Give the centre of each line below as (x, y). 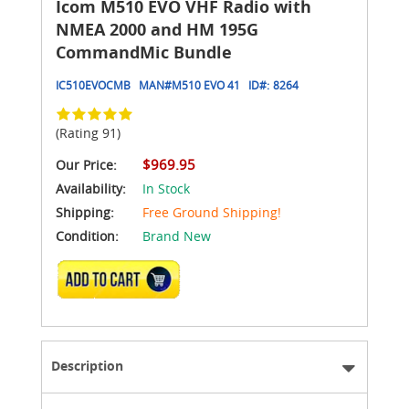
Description (87, 365)
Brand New (177, 236)
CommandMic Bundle (144, 52)
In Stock (166, 188)
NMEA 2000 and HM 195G (157, 29)
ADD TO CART (124, 284)
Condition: (87, 236)
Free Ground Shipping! (212, 212)
